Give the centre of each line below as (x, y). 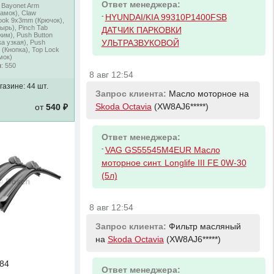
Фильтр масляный (205, 226)
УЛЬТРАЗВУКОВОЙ (140, 43)
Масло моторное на (209, 94)
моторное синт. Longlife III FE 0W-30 (174, 163)
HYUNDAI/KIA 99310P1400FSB (166, 18)
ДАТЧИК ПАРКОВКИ (141, 31)
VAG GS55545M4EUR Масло (162, 150)
